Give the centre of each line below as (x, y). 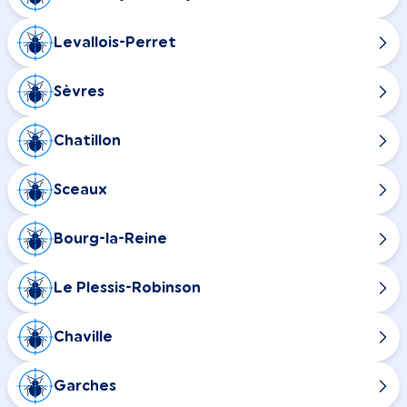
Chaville (83, 337)
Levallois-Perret (115, 42)
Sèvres (79, 91)
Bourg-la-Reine (110, 238)
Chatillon (87, 140)
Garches (85, 386)
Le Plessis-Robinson (127, 288)
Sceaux (80, 189)
